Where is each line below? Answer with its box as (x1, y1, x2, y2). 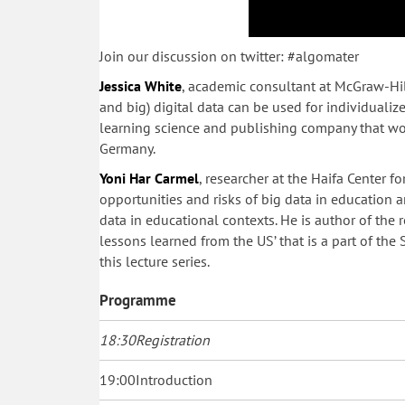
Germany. (99, 138, 155, 157)
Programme (99, 289, 176, 310)
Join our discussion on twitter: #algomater (99, 46, 359, 65)
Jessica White (99, 76, 182, 95)
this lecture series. (99, 251, 210, 270)
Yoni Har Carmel (99, 168, 199, 187)
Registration (136, 330, 210, 349)
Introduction (136, 370, 212, 389)
